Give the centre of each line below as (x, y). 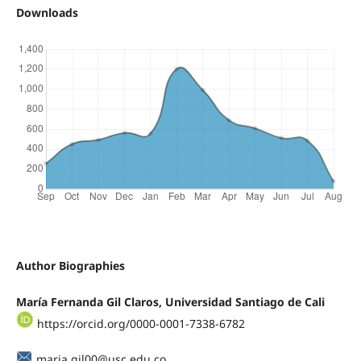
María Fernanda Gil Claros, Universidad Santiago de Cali (170, 301)
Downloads (47, 12)
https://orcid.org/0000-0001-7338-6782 (139, 323)
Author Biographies (70, 265)
